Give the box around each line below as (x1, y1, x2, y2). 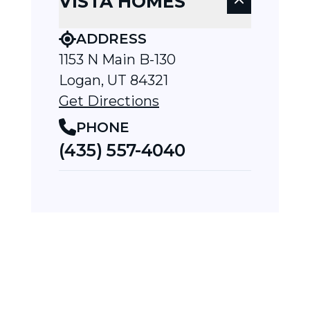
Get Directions (59, 93, 159, 110)
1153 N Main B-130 (59, 51, 176, 69)
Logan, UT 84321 (59, 72, 168, 89)
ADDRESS (76, 30, 147, 48)
